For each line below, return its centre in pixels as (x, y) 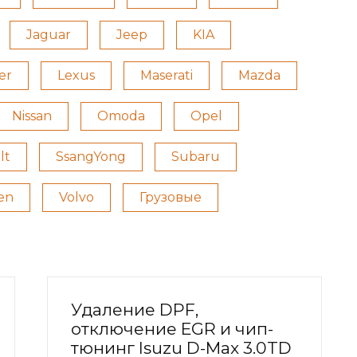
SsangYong (91, 157)
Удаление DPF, (135, 310)
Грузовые (171, 198)
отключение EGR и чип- (172, 329)
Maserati (167, 76)
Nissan (32, 116)
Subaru (196, 157)
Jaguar (49, 35)
